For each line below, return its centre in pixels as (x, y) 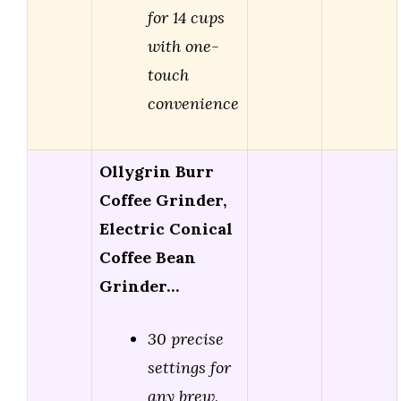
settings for (189, 368)
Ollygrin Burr (157, 172)
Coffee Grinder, (163, 200)
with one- (183, 47)
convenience (193, 104)
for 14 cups (186, 18)
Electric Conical (166, 229)
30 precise (186, 339)
